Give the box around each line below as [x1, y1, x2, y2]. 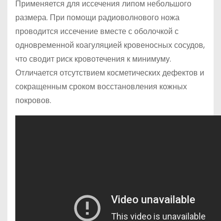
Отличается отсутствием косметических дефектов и [15, 67, 204, 78]
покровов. [15, 95, 51, 106]
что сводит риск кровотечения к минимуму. [15, 53, 171, 65]
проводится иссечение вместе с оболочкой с [15, 26, 179, 37]
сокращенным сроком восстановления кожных [15, 81, 187, 92]
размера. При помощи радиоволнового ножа [15, 12, 180, 23]
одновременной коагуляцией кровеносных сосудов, [15, 39, 205, 51]
